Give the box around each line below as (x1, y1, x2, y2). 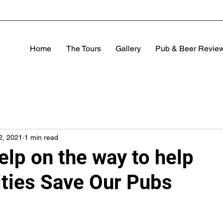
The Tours (66, 44, 101, 53)
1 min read (24, 133, 58, 141)
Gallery (115, 44, 141, 53)
